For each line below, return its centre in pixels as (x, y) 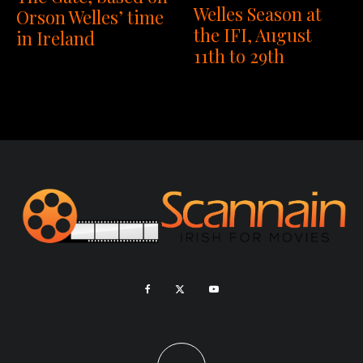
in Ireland (56, 38)
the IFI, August (253, 34)
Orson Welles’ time (90, 17)
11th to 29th (239, 56)
